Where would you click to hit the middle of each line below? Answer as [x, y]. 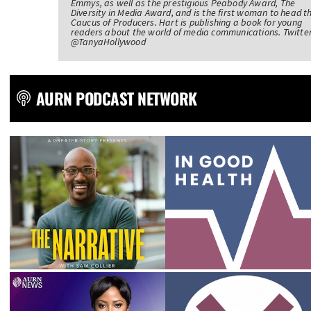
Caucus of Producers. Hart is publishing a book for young [186, 22]
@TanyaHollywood [108, 41]
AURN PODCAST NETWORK [116, 98]
